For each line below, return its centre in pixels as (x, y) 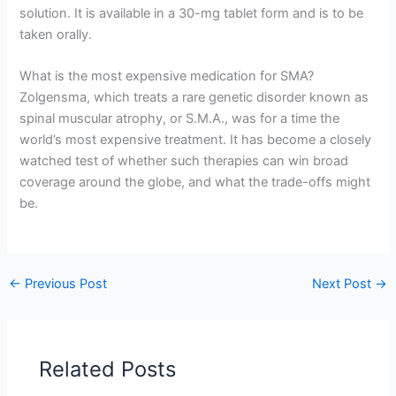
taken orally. (56, 34)
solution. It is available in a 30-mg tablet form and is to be (192, 13)
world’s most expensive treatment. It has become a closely (196, 139)
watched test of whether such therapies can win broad (184, 160)
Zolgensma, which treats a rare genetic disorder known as (194, 97)
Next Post (344, 283)
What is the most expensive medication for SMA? (167, 76)
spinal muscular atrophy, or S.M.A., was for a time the (180, 118)
